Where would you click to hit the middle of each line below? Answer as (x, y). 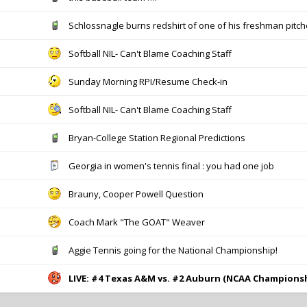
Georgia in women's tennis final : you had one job (171, 166)
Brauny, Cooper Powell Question (136, 194)
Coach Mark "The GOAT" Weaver (137, 222)
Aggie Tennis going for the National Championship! (173, 250)
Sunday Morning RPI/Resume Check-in (148, 82)
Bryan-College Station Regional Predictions (157, 138)
